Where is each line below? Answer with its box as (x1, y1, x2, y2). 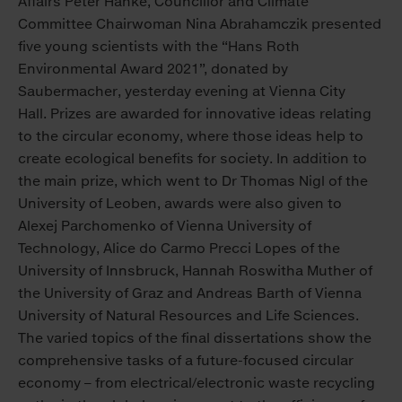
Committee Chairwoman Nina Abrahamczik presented (18, 15, 381, 33)
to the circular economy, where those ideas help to (18, 127, 363, 145)
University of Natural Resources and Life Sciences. (18, 307, 359, 325)
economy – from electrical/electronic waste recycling (18, 374, 375, 392)
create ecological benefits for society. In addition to (18, 150, 367, 168)
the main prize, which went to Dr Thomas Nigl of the (18, 172, 368, 190)
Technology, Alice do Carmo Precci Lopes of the (18, 240, 340, 258)
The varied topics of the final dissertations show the (18, 329, 371, 347)
